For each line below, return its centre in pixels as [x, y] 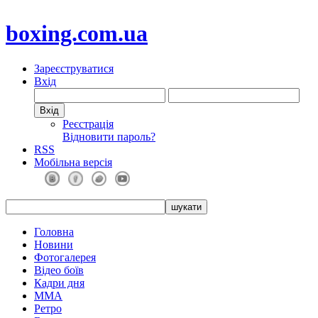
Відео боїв [59, 270]
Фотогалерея [65, 257]
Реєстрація [88, 124]
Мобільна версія [73, 162]
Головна [54, 231]
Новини [54, 244]
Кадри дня [59, 283]
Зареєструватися [74, 68]
